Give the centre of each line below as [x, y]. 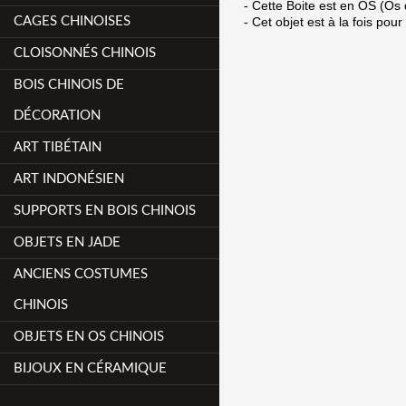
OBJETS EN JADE [68, 242]
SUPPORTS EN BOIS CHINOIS [105, 211]
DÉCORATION [58, 116]
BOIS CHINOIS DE [69, 85]
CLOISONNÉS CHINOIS [85, 53]
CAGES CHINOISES [72, 21]
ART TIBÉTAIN [58, 147]
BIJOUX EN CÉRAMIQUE [91, 368]
